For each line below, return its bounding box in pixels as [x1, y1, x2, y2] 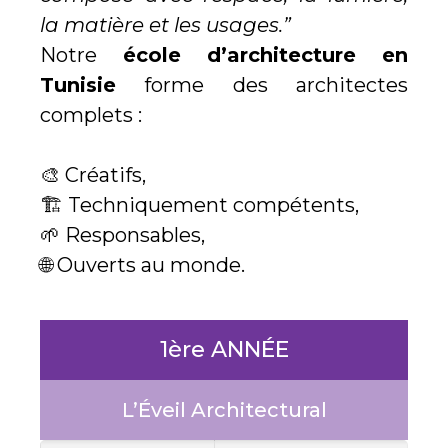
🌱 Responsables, [40, 223, 205, 248]
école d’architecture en [97, 43, 408, 68]
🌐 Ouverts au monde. [40, 253, 245, 278]
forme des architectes [116, 73, 408, 98]
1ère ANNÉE [159, 336, 289, 364]
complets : [40, 103, 142, 128]
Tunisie [40, 73, 116, 98]
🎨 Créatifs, [40, 163, 146, 188]
